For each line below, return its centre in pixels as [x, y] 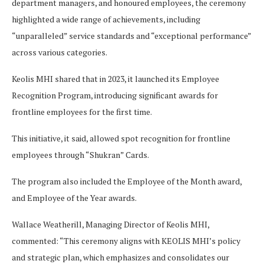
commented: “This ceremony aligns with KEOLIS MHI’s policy [126, 240]
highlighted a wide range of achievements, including [106, 19]
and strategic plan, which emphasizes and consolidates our [121, 257]
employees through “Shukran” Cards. [81, 154]
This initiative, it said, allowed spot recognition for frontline [121, 138]
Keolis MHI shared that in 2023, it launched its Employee [115, 78]
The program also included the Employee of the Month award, [127, 181]
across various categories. [60, 52]
